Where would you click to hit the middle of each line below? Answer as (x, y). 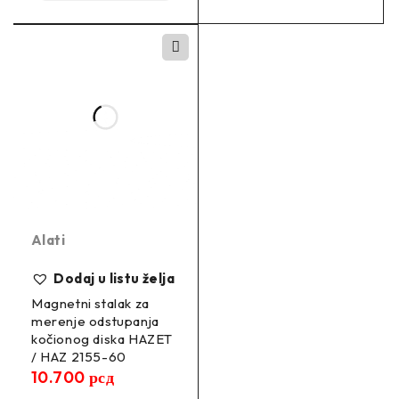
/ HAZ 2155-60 (79, 357)
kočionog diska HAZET (102, 339)
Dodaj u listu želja (114, 279)
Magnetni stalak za (90, 304)
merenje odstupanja (95, 322)
